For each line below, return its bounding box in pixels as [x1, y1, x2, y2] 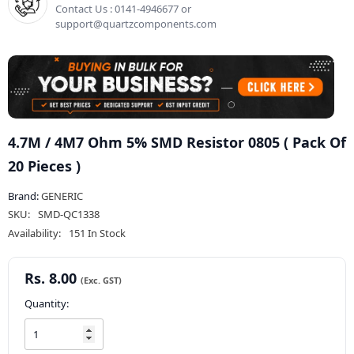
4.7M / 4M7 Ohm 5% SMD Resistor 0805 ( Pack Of [8, 133, 346, 153]
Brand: [8, 189, 41, 204]
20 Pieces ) [8, 156, 81, 176]
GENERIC [41, 189, 83, 204]
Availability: [8, 226, 61, 241]
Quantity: [24, 296, 69, 311]
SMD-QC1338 [38, 207, 100, 222]
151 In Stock [69, 226, 126, 241]
